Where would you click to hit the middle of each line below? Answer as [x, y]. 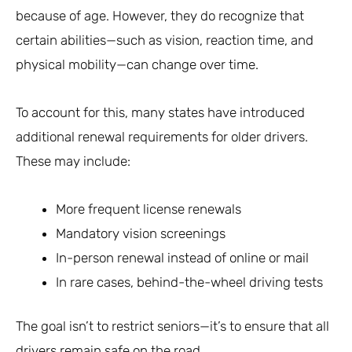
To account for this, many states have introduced [160, 112]
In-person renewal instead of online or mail [182, 257]
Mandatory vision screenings [141, 233]
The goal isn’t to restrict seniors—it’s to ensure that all [172, 326]
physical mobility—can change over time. [137, 64]
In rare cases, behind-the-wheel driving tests [189, 282]
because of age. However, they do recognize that [160, 15]
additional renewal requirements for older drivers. [162, 136]
